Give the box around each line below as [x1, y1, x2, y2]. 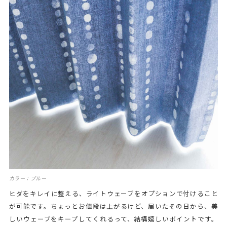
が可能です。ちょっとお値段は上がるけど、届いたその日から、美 [9, 202, 218, 210]
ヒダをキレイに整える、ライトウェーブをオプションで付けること [9, 190, 218, 198]
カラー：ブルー [9, 175, 47, 181]
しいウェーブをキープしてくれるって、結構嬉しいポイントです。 [9, 215, 218, 223]
